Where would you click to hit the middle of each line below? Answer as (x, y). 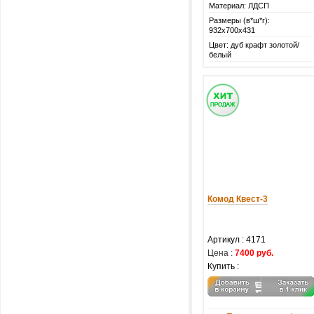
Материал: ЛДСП (239, 6)
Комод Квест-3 (238, 199)
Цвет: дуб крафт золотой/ (254, 45)
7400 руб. (254, 253)
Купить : (223, 266)
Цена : (220, 253)
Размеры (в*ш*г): (239, 20)
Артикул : (227, 240)
